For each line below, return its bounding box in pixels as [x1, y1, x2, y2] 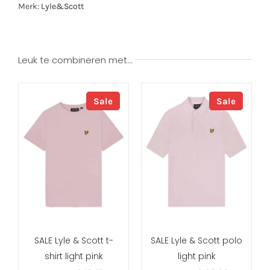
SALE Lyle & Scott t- [34, 234, 113, 246]
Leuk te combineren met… [18, 53, 132, 66]
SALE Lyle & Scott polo [151, 234, 242, 246]
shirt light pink [44, 250, 103, 262]
